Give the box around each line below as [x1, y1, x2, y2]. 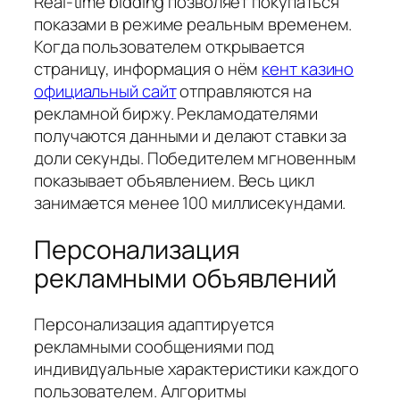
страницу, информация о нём [34, 57, 262, 81]
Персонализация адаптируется [34, 312, 275, 337]
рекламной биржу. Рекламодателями [34, 102, 318, 126]
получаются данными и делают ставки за [34, 124, 347, 148]
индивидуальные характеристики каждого [34, 357, 360, 381]
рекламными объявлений [34, 260, 337, 296]
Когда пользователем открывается [34, 35, 304, 59]
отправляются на [176, 79, 312, 104]
